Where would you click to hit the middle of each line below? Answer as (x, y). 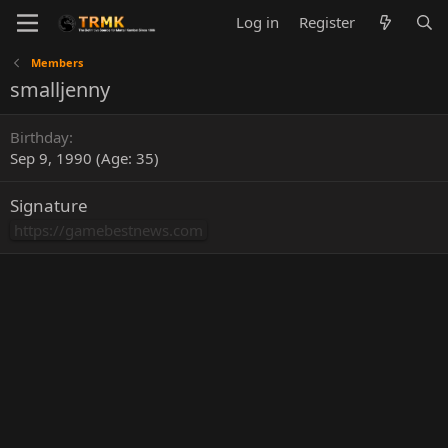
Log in (258, 22)
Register (327, 22)
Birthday (39, 137)
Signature (49, 205)
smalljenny (60, 89)
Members (56, 62)
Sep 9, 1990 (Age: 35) (84, 158)
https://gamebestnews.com (108, 230)
